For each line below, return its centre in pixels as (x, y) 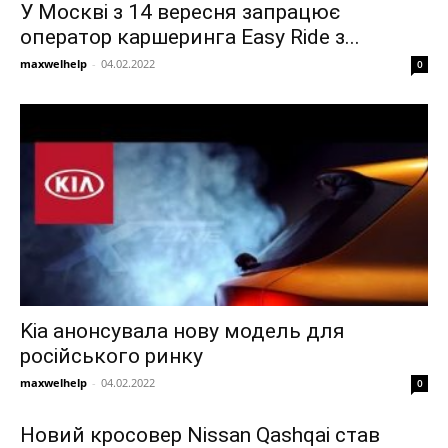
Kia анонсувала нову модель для (182, 330)
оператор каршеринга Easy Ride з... (190, 37)
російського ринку (111, 355)
